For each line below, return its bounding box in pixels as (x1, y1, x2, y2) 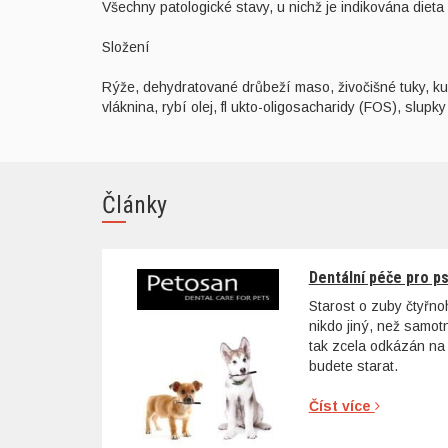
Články (102, 190, 167, 219)
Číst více (308, 398, 375, 415)
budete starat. (308, 358, 398, 375)
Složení (102, 38, 150, 55)
